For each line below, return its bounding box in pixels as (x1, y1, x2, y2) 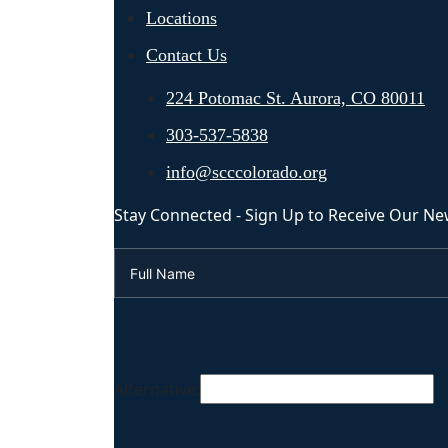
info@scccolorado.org (166, 162, 327, 183)
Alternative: (114, 378, 200, 401)
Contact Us (146, 45, 227, 66)
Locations (146, 8, 217, 29)
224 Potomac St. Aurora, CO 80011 (166, 88, 425, 109)
